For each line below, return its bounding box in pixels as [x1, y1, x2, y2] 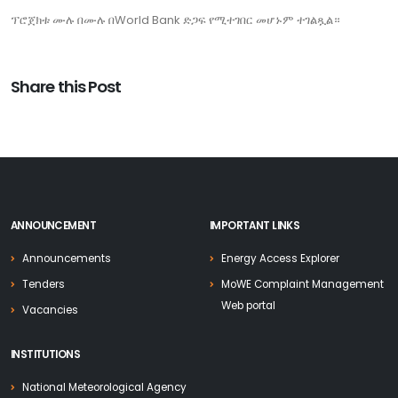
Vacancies [22, 303, 78, 317]
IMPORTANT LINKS [210, 219, 300, 233]
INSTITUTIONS [11, 347, 80, 362]
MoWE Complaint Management [221, 277, 384, 291]
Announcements [22, 251, 111, 266]
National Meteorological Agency [22, 380, 187, 394]
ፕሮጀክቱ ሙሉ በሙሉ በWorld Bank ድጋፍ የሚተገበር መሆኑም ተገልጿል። [11, 12, 340, 28]
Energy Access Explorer [221, 251, 339, 266]
